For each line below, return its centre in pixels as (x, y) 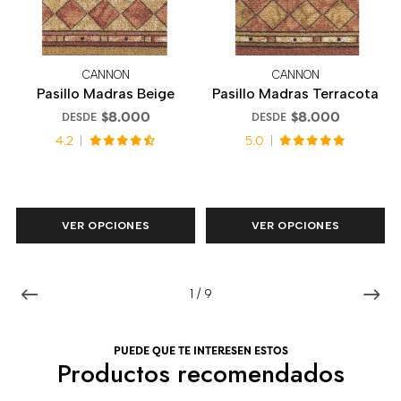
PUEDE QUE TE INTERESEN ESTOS (200, 350)
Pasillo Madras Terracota (295, 94)
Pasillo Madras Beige (106, 94)
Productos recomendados (200, 373)
